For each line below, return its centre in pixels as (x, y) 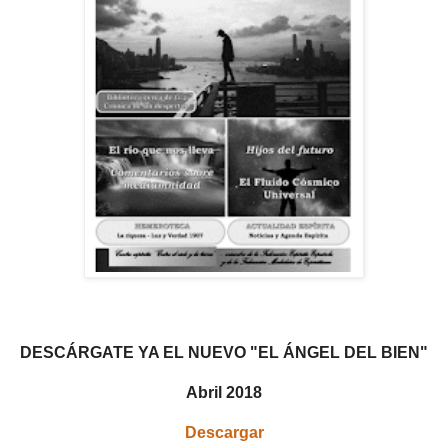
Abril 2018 (224, 392)
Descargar (224, 432)
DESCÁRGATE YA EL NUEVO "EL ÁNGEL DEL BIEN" (224, 352)
